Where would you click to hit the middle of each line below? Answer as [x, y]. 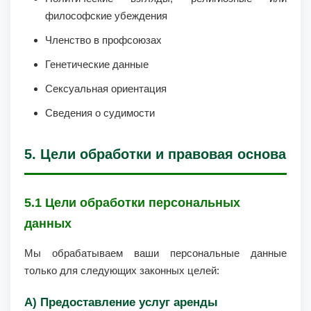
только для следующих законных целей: [122, 270]
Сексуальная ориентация [106, 89]
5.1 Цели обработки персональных [132, 203]
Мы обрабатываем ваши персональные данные [155, 253]
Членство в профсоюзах [103, 40]
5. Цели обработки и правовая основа [155, 154]
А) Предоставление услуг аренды [121, 302]
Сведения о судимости [100, 113]
